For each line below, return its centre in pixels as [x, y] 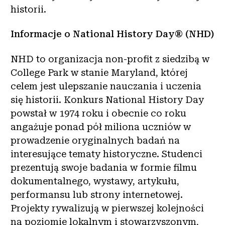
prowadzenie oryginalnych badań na [95, 140]
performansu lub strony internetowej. [97, 194]
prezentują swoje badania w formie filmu [104, 167]
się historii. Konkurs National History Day [107, 99]
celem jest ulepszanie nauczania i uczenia [106, 86]
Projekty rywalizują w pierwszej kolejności [107, 208]
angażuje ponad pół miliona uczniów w [101, 127]
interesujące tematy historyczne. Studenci [106, 154]
